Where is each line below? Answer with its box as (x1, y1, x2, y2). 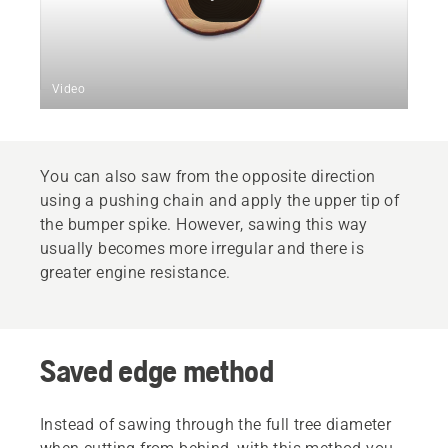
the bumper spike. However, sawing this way (40, 215, 368, 235)
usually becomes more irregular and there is (40, 239, 365, 259)
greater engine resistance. (40, 263, 231, 283)
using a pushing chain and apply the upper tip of (40, 191, 400, 211)
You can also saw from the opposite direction (40, 167, 376, 187)
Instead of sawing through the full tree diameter (40, 415, 392, 435)
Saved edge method (40, 352, 274, 390)
